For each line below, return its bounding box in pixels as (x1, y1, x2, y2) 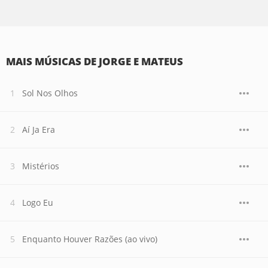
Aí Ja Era (22, 124, 55, 135)
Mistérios (22, 160, 59, 172)
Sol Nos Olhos (22, 87, 78, 99)
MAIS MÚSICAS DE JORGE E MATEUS (6, 54, 183, 68)
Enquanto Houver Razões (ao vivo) (22, 233, 157, 245)
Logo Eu (22, 197, 53, 208)
